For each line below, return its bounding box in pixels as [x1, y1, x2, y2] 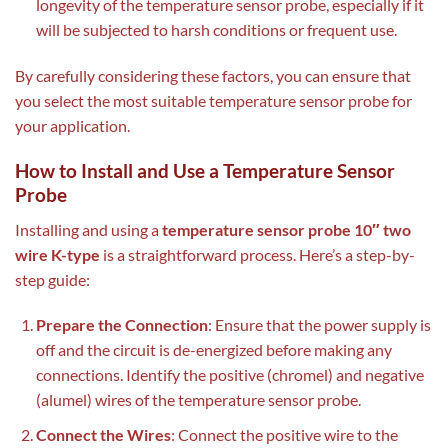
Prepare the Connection [35, 315, 208, 335]
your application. [15, 116, 130, 136]
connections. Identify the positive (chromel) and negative [35, 365, 424, 385]
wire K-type [15, 244, 100, 264]
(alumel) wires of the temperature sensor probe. [35, 390, 361, 410]
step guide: [15, 269, 90, 289]
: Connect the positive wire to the [170, 424, 398, 444]
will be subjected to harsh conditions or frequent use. [35, 20, 397, 40]
